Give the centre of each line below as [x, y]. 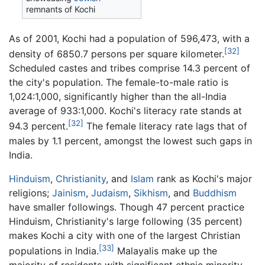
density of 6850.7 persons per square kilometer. [117, 54]
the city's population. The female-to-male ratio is [119, 83]
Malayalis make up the [166, 251]
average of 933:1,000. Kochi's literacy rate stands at [125, 111]
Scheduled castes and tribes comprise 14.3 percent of [130, 68]
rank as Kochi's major [203, 178]
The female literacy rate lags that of [165, 126]
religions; [30, 193]
